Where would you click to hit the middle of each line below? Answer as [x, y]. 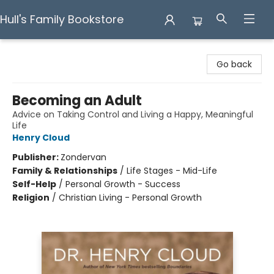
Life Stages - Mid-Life [172, 171]
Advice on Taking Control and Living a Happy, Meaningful [133, 114]
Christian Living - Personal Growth [130, 198]
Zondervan [83, 157]
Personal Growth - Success [123, 184]
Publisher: [36, 157]
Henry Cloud [41, 138]
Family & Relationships [65, 171]
